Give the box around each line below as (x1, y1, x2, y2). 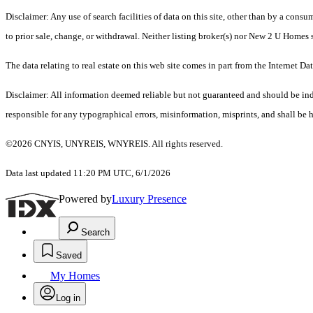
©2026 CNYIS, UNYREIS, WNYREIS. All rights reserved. (6, 138, 223, 150)
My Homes (50, 270, 100, 282)
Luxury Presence (112, 193, 187, 205)
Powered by (59, 193, 112, 205)
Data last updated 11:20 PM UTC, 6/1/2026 (6, 168, 170, 179)
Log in (56, 293, 80, 304)
